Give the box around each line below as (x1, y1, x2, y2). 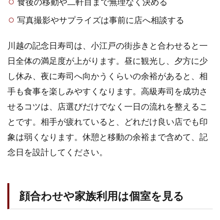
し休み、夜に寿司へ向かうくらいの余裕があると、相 (7, 70, 208, 81)
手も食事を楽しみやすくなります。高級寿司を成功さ (7, 85, 208, 96)
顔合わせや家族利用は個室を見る (19, 189, 184, 202)
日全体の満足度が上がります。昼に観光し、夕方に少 (7, 55, 208, 66)
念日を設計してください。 (7, 146, 108, 157)
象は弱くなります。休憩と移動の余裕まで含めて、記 (7, 131, 208, 142)
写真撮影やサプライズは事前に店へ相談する (17, 14, 185, 25)
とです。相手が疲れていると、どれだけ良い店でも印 (7, 116, 208, 127)
